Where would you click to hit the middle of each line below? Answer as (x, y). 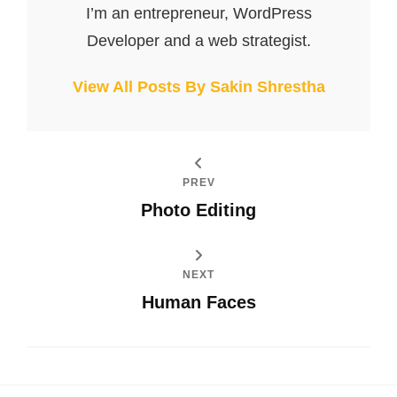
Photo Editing (198, 210)
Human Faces (198, 302)
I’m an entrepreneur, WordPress (198, 13)
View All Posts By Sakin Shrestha (198, 86)
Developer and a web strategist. (198, 40)
